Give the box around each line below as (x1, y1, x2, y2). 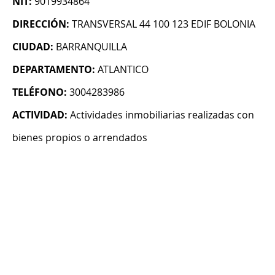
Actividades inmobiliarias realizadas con (70, 108, 254, 122)
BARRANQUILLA (56, 40, 127, 54)
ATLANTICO (98, 63, 149, 77)
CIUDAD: (12, 40, 53, 54)
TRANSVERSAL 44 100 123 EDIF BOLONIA (72, 17, 255, 31)
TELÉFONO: (12, 85, 67, 99)
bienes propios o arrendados (12, 131, 147, 145)
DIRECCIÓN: (12, 17, 69, 31)
